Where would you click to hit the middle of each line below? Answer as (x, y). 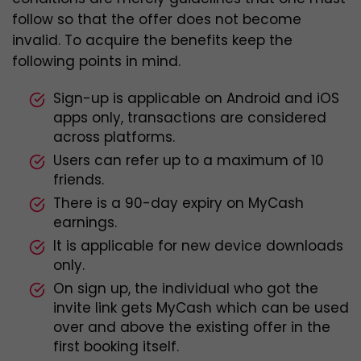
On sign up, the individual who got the (186, 289)
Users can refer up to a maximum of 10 (189, 161)
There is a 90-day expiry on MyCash (178, 203)
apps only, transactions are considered (190, 118)
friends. (79, 180)
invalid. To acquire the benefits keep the (152, 41)
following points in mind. (96, 62)
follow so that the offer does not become (157, 20)
